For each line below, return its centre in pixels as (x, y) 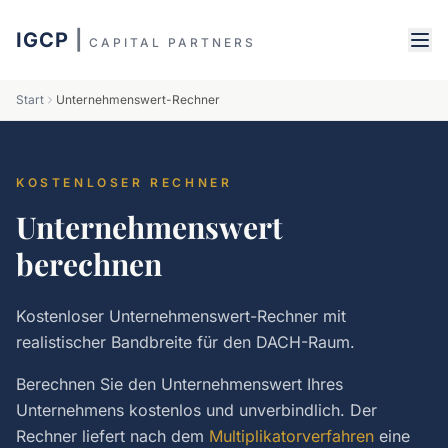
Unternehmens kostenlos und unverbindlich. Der (196, 410)
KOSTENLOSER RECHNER (124, 182)
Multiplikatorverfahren (291, 436)
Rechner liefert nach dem (110, 436)
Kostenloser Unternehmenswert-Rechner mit (181, 316)
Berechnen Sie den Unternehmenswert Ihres (179, 384)
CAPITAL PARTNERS (172, 42)
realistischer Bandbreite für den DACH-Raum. (185, 342)
